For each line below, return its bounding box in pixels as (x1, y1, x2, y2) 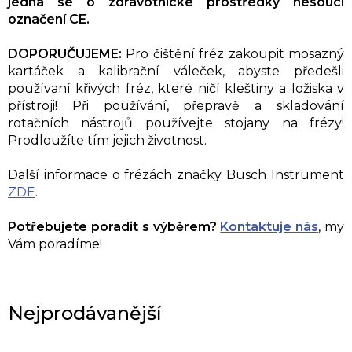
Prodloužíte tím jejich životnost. (8, 132, 207, 148)
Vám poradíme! (8, 236, 102, 251)
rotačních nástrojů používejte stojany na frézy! (8, 115, 344, 130)
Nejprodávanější (8, 301, 162, 324)
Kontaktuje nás (220, 218, 319, 234)
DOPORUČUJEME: (8, 46, 122, 61)
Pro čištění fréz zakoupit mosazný (122, 46, 344, 61)
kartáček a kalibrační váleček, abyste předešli (8, 63, 344, 79)
